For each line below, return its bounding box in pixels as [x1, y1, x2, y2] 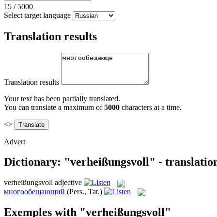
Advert [4, 137, 25, 146]
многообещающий [4, 187, 65, 196]
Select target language [4, 11, 71, 19]
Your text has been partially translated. [4, 94, 120, 103]
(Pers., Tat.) [67, 187, 102, 196]
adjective [55, 178, 82, 187]
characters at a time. [120, 103, 182, 111]
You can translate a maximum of [4, 103, 104, 111]
